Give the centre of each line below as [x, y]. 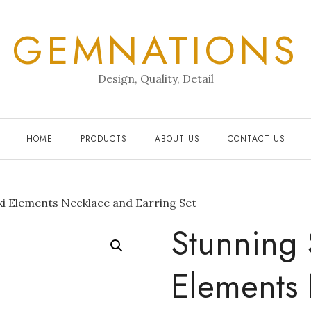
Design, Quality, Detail [155, 78]
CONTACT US [256, 139]
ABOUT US [177, 139]
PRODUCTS [103, 139]
